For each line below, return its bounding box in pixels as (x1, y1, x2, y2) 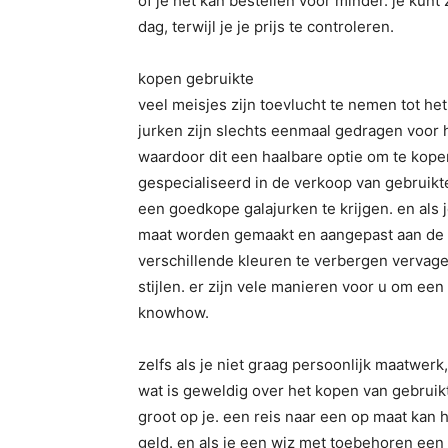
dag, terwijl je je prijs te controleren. (138, 17, 394, 36)
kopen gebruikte (138, 69, 254, 88)
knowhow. (138, 303, 209, 322)
